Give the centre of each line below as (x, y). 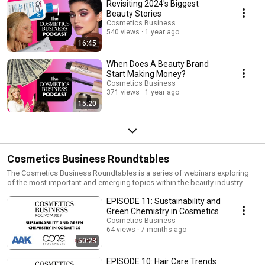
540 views (123, 32)
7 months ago (164, 230)
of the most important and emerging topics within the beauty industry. (125, 183)
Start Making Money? (146, 74)
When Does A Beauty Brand (158, 64)
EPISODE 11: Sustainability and (164, 201)
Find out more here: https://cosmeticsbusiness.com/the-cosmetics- (123, 192)
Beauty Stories (134, 14)
